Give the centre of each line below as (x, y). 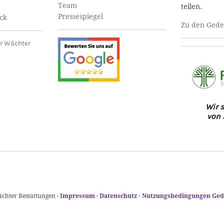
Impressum (77, 195)
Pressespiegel (80, 16)
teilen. (191, 6)
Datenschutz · (120, 195)
